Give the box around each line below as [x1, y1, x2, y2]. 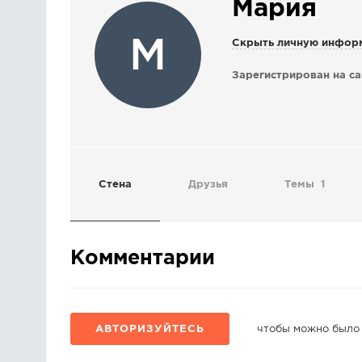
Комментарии [70, 250, 215, 267]
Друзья [188, 180, 228, 189]
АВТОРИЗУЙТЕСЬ [95, 325, 204, 334]
